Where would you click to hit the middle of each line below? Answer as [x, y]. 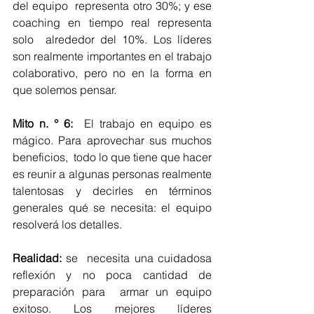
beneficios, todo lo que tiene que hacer [112, 157]
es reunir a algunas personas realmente [112, 174]
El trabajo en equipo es [142, 124]
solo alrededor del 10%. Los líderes [112, 40]
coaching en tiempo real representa [112, 23]
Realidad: [40, 258]
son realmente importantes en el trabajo [112, 56]
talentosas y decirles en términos [112, 191]
